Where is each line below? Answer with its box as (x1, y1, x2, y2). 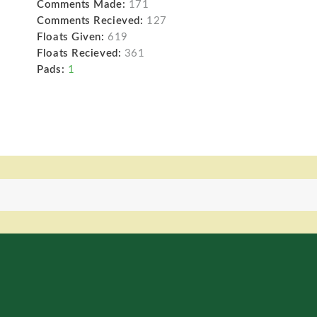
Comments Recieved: (37, 15, 144, 26)
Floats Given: (37, 31, 105, 42)
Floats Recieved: (37, 47, 122, 59)
